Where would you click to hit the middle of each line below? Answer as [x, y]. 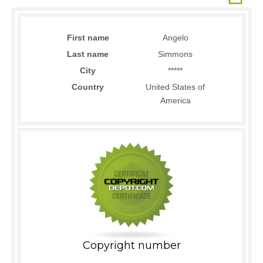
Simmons [175, 54]
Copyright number [131, 246]
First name [88, 38]
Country [88, 87]
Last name [88, 54]
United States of [175, 87]
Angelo [175, 38]
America [175, 100]
